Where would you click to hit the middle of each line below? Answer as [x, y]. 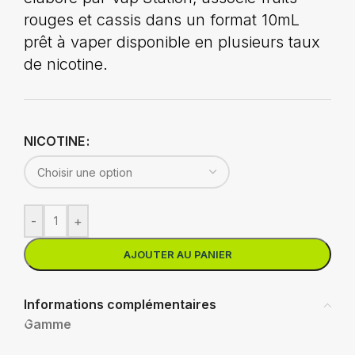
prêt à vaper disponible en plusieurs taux [172, 42]
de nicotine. [66, 64]
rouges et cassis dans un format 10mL [162, 20]
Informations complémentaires [120, 304]
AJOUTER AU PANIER [177, 254]
